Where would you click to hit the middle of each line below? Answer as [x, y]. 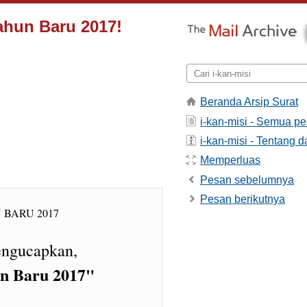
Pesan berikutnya [243, 199]
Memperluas [230, 160]
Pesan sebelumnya [247, 180]
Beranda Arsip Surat [249, 102]
